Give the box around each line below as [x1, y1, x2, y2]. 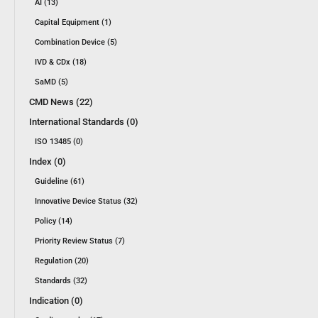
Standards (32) [35, 275, 87, 285]
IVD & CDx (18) [35, 57, 87, 67]
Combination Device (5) [35, 37, 117, 47]
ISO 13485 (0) [35, 136, 83, 146]
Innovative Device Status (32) [35, 196, 138, 206]
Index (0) [29, 155, 66, 167]
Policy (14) [35, 216, 72, 226]
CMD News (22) [29, 96, 93, 107]
